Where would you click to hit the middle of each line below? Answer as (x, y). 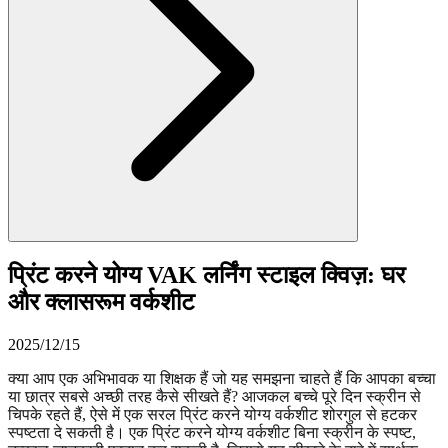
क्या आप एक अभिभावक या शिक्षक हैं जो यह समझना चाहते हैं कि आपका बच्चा (222, 378)
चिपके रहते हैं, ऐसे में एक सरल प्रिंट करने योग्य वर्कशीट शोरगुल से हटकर (212, 414)
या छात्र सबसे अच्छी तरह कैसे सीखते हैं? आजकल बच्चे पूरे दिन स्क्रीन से (214, 396)
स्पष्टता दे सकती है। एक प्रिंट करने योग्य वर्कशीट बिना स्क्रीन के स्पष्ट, (212, 432)
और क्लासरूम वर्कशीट (101, 301)
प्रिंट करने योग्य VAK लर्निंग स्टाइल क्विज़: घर (206, 274)
